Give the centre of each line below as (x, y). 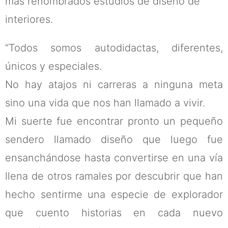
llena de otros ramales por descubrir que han (114, 176)
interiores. (29, 19)
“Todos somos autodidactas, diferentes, (114, 48)
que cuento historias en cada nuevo (114, 212)
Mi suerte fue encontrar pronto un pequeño (114, 121)
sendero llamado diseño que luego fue (114, 139)
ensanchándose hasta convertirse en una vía (114, 158)
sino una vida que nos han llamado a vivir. (105, 103)
